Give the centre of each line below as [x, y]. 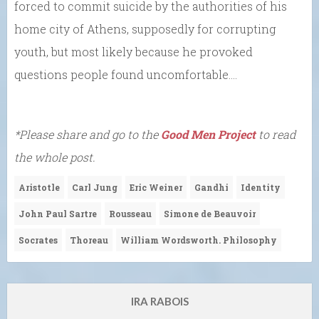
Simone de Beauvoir [210, 214]
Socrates [38, 240]
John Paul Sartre [58, 214]
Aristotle [39, 188]
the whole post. [55, 157]
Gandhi [211, 188]
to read [276, 135]
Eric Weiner [156, 188]
